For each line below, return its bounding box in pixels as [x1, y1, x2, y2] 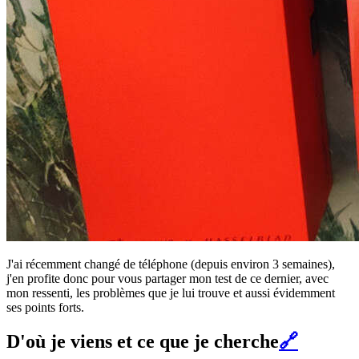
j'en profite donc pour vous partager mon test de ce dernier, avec [6, 272, 329, 286]
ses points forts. [6, 301, 84, 315]
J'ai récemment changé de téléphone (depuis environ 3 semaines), [6, 257, 335, 272]
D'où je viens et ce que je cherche [6, 331, 279, 353]
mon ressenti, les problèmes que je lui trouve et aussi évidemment [6, 286, 335, 301]
